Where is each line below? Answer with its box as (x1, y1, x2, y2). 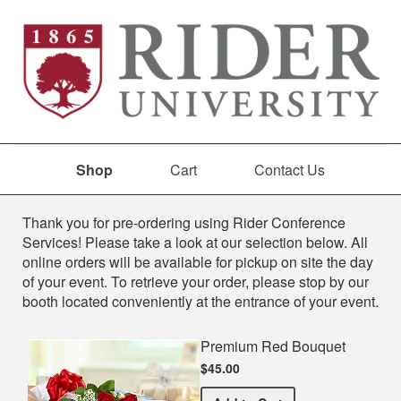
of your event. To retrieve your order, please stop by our (22, 271, 369, 293)
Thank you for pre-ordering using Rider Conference (22, 212, 346, 234)
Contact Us (254, 158, 325, 180)
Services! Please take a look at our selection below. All (22, 232, 368, 253)
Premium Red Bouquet (200, 336, 346, 357)
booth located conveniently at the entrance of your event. (22, 291, 379, 312)
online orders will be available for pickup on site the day (22, 252, 373, 273)
